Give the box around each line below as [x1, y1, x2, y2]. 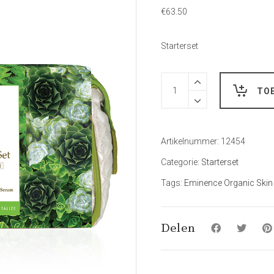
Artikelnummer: [161, 136, 221, 146]
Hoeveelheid [160, 75, 211, 84]
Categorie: [161, 157, 201, 167]
